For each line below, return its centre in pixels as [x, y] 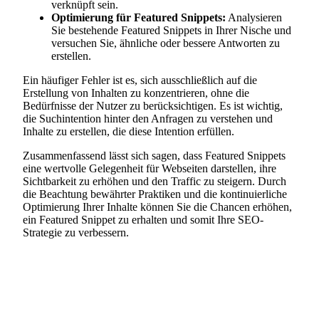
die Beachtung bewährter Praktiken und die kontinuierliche [155, 194]
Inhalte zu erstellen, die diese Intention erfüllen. [129, 132]
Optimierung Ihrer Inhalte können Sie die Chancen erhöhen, [157, 207]
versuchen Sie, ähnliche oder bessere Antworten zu [166, 43]
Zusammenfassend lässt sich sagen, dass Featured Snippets [154, 156]
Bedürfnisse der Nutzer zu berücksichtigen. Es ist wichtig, [153, 106]
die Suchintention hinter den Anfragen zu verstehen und [148, 119]
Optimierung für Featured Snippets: [138, 18]
